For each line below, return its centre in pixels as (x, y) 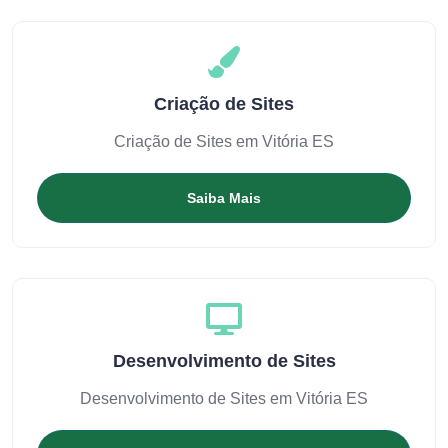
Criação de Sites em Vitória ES (224, 141)
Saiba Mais (224, 198)
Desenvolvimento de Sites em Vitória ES (224, 398)
